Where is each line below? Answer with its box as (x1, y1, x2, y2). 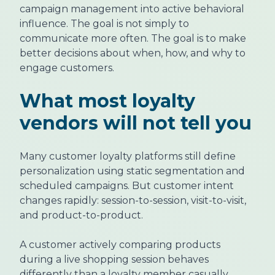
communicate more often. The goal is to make (20, 33, 246, 45)
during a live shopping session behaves (20, 254, 209, 266)
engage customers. (20, 62, 114, 74)
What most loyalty (20, 90, 195, 113)
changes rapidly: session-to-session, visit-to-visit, (20, 195, 246, 207)
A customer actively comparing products (20, 239, 220, 251)
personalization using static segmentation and (20, 165, 245, 177)
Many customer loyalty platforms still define (20, 150, 236, 163)
